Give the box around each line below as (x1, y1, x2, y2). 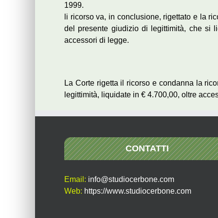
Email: (64, 175, 88, 183)
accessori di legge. (64, 36, 129, 44)
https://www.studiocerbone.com (84, 187, 191, 195)
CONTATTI (125, 144, 169, 153)
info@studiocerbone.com (88, 175, 174, 183)
